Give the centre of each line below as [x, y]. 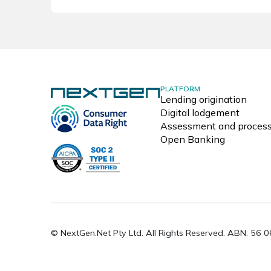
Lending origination [203, 100]
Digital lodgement [200, 113]
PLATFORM [180, 89]
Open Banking [192, 139]
